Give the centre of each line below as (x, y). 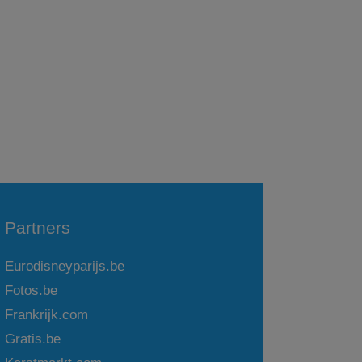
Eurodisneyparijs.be (65, 267)
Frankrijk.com (47, 315)
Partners (38, 228)
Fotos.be (32, 291)
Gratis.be (33, 339)
